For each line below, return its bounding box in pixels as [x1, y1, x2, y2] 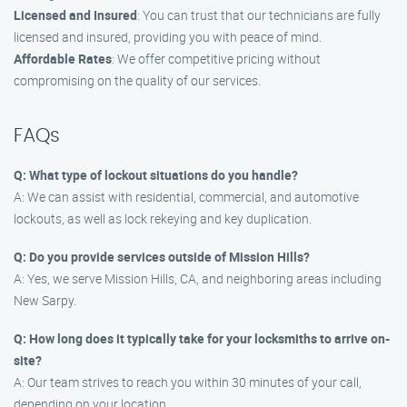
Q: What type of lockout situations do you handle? [14, 166, 298, 184]
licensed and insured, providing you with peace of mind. [14, 28, 322, 45]
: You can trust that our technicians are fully [137, 6, 381, 24]
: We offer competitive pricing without [112, 50, 321, 67]
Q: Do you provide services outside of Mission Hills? [14, 248, 310, 265]
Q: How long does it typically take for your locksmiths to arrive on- [14, 330, 390, 347]
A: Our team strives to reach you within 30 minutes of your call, [14, 373, 362, 391]
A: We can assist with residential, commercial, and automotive [14, 188, 359, 205]
